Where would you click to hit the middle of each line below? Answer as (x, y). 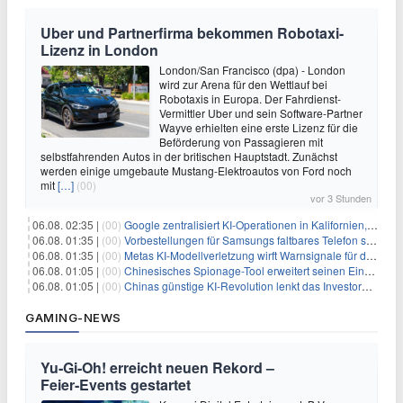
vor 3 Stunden (341, 198)
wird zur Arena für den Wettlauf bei (243, 85)
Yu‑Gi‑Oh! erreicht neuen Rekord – (157, 368)
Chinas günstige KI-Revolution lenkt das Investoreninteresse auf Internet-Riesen (243, 286)
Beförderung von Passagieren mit (241, 142)
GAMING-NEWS (73, 318)
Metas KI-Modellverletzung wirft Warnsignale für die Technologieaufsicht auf (245, 255)
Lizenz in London (99, 50)
